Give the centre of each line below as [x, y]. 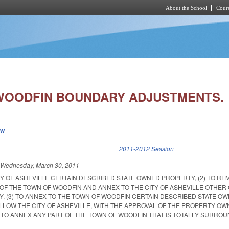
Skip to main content [106, 21]
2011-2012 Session [147, 149]
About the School [186, 8]
